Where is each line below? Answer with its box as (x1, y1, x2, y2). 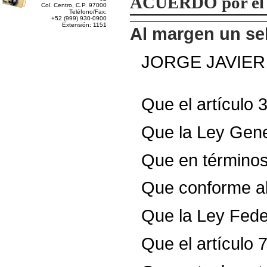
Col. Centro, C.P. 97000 (41, 2, 107, 8)
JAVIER (206, 51, 266, 72)
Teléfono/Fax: (69, 8, 107, 15)
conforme (179, 178, 252, 198)
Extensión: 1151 (62, 21, 107, 28)
